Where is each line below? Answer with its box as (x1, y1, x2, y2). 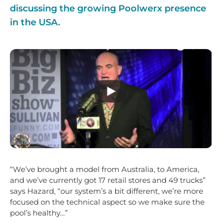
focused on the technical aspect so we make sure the (10, 197, 205, 207)
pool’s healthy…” (10, 208, 68, 218)
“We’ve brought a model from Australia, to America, (10, 164, 199, 174)
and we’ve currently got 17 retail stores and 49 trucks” (10, 175, 206, 185)
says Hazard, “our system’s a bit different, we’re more (10, 186, 203, 196)
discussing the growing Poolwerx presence (10, 3, 206, 14)
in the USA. (10, 17, 60, 28)
